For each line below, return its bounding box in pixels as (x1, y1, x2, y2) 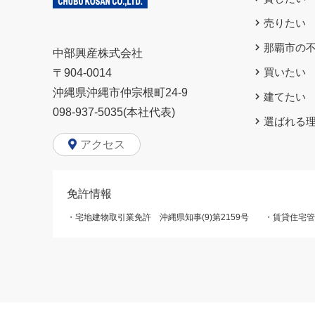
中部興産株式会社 (53, 47, 143, 60)
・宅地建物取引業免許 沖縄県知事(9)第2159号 (67, 212, 249, 223)
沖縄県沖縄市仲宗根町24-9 (53, 86, 188, 99)
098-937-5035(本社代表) (53, 106, 175, 119)
